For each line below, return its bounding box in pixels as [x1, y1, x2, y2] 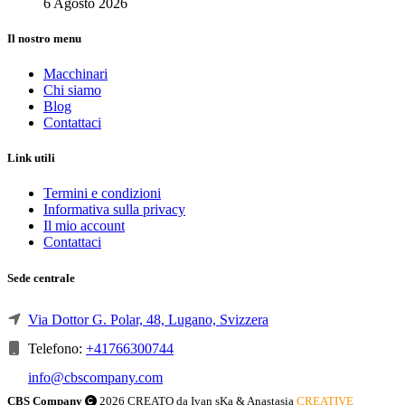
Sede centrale [7, 270, 75, 285]
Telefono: [24, 340, 86, 356]
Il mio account [43, 218, 125, 234]
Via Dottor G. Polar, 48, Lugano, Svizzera [28, 311, 268, 327]
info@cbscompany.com [28, 369, 163, 385]
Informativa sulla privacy [43, 202, 185, 218]
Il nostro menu [7, 31, 81, 45]
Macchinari [43, 66, 108, 82]
